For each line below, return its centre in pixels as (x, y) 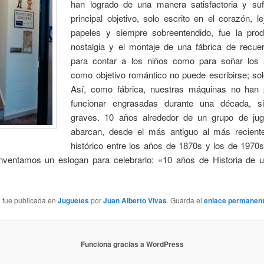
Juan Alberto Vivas (135, 201)
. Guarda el (185, 200)
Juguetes (73, 201)
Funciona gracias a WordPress (132, 244)
